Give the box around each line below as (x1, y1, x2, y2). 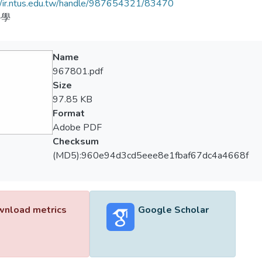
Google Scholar (137, 204, 209, 216)
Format (52, 107, 85, 120)
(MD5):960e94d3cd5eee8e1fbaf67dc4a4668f (52, 149, 249, 162)
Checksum (52, 135, 99, 148)
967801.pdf (52, 65, 103, 78)
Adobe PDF (52, 121, 102, 134)
